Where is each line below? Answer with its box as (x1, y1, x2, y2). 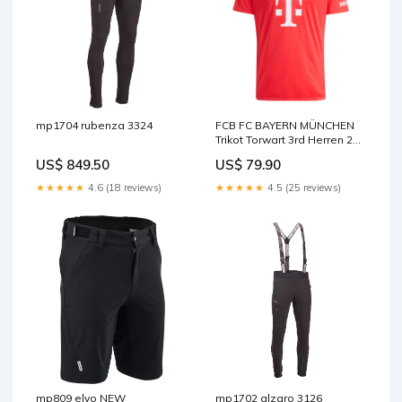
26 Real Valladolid (215, 147, 310, 162)
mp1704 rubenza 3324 (36, 118, 153, 133)
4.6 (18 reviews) (85, 181, 162, 195)
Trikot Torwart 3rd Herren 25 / (215, 133, 364, 147)
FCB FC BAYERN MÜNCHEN (215, 118, 354, 133)
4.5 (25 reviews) (265, 181, 341, 195)
